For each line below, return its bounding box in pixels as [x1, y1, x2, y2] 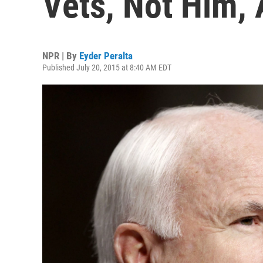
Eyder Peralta [79, 50, 133, 62]
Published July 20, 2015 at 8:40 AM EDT [42, 63, 171, 72]
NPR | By [42, 50, 79, 62]
